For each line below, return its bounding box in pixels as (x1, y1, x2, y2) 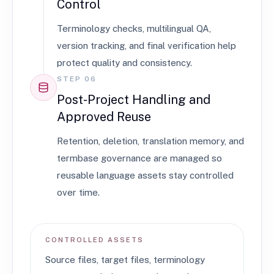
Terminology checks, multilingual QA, (57, 23, 211, 34)
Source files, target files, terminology (45, 254, 205, 265)
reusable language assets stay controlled (57, 170, 234, 180)
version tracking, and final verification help (57, 40, 236, 51)
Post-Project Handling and (57, 92, 210, 107)
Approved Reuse (57, 109, 151, 124)
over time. (57, 187, 100, 198)
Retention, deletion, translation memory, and (57, 136, 244, 146)
